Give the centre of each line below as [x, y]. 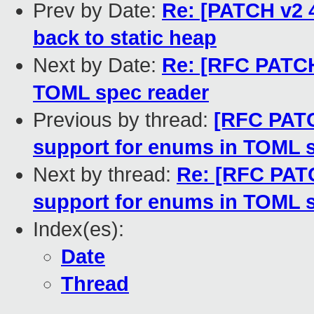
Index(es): [78, 230]
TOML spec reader [121, 93]
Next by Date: [97, 66]
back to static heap [125, 38]
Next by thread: [105, 175]
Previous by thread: [123, 120]
